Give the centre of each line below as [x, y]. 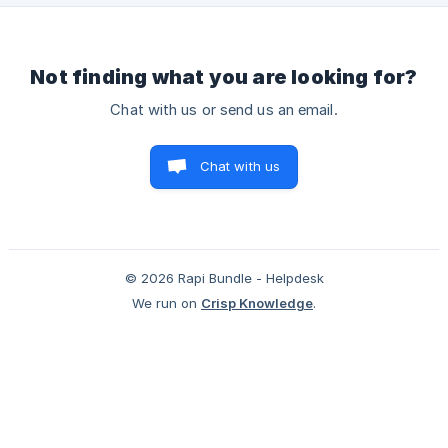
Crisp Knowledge [257, 303]
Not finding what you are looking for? [224, 77]
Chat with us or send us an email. [224, 110]
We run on [164, 303]
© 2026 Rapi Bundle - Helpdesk [224, 278]
